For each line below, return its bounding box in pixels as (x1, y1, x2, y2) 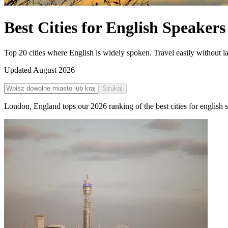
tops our (61, 101, 91, 110)
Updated (4, 65, 33, 74)
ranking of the (107, 101, 156, 110)
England (34, 101, 61, 110)
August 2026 (33, 65, 75, 74)
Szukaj (102, 84, 123, 92)
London (4, 101, 30, 110)
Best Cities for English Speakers (4, 18, 225, 37)
